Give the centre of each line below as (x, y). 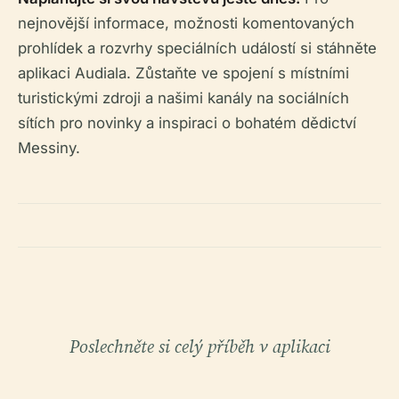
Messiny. (49, 148)
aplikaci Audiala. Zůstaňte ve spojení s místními (183, 73)
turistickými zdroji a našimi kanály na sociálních (183, 98)
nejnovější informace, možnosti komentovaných (186, 23)
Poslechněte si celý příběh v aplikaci (199, 346)
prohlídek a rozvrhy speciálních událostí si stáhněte (197, 48)
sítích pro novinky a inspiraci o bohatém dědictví (187, 123)
